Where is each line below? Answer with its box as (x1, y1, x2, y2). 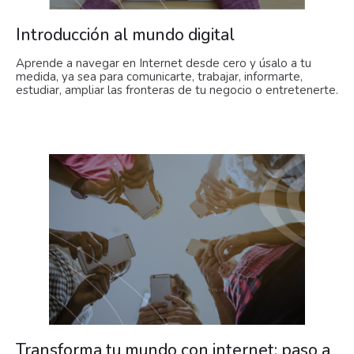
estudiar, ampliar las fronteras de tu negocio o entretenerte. (16, 81, 338, 98)
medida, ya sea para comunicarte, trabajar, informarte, (16, 68, 303, 85)
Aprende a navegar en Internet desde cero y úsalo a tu (16, 55, 311, 71)
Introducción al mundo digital (16, 23, 235, 46)
